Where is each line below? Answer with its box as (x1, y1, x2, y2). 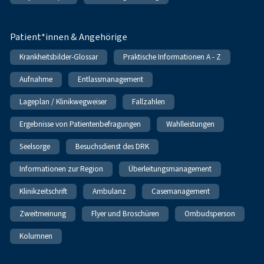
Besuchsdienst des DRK (75, 141, 150, 151)
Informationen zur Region (19, 163, 104, 174)
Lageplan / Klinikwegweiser (19, 96, 107, 107)
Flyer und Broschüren (91, 208, 160, 219)
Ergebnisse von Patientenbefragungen (19, 118, 141, 129)
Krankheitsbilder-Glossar (19, 51, 98, 62)
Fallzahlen (132, 96, 166, 107)
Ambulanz (93, 186, 127, 196)
